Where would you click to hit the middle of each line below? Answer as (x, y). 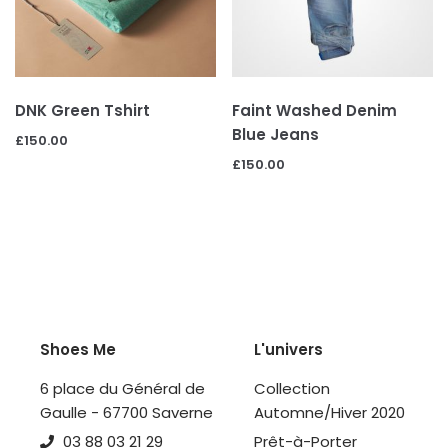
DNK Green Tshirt (82, 111)
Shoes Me (78, 350)
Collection (292, 389)
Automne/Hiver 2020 (329, 413)
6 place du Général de (122, 389)
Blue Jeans (276, 135)
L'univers (288, 350)
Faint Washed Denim (315, 111)
